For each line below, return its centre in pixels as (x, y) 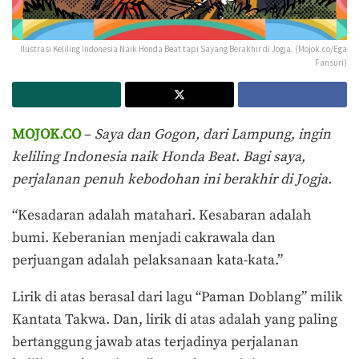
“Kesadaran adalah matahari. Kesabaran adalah (162, 216)
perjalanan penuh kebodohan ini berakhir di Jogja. (172, 179)
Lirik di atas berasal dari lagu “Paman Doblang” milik (177, 297)
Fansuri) (331, 62)
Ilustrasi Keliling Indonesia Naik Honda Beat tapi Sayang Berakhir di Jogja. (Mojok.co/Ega (184, 48)
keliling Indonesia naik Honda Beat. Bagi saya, (159, 157)
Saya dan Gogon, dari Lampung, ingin (213, 134)
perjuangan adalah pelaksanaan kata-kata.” (147, 261)
